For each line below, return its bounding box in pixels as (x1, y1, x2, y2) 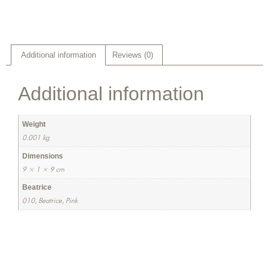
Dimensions (22, 151, 63, 160)
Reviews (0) (112, 50, 153, 60)
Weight (22, 120, 46, 128)
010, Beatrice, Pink (22, 196, 77, 205)
